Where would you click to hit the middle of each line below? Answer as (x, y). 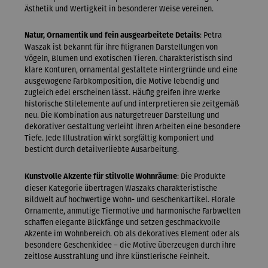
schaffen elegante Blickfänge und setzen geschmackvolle (122, 222)
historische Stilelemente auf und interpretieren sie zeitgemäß (132, 104)
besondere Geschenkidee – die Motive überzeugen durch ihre (130, 245)
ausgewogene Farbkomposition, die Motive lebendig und (122, 81)
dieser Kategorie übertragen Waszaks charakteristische (121, 188)
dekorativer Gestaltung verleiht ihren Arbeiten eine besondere (133, 127)
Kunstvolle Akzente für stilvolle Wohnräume (101, 176)
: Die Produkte (201, 176)
